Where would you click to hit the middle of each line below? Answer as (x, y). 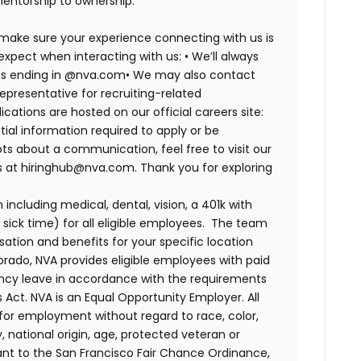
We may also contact (195, 75)
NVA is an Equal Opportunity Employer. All (145, 298)
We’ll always (226, 57)
